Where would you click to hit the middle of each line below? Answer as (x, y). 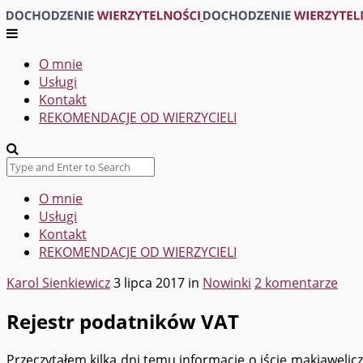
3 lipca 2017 (149, 283)
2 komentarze (296, 283)
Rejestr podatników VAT (123, 321)
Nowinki (227, 283)
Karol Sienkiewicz (58, 283)
